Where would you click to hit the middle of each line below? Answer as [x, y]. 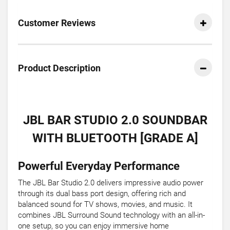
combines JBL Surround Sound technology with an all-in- [111, 215]
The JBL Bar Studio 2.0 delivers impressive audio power [111, 183]
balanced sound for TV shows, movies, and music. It [105, 205]
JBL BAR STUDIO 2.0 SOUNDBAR [115, 120]
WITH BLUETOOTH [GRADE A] [115, 138]
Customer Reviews [57, 23]
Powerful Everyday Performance [99, 166]
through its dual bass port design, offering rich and [102, 194]
